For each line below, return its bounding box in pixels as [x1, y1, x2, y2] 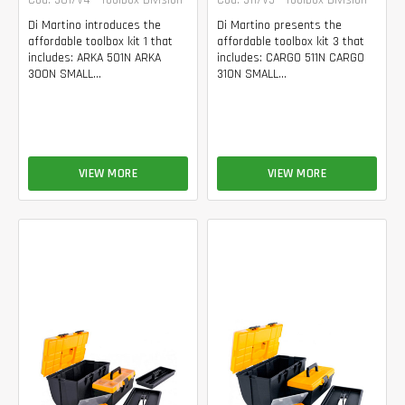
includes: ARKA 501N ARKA [28, 49, 161, 66]
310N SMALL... [217, 65, 287, 82]
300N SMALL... [28, 65, 101, 82]
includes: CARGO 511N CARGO [217, 49, 364, 66]
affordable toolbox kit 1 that [28, 33, 173, 50]
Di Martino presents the [217, 16, 342, 33]
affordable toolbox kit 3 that [217, 33, 364, 50]
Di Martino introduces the [28, 16, 161, 33]
